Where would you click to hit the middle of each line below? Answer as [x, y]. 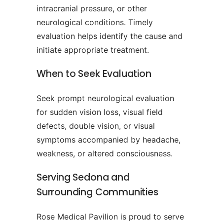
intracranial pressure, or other [92, 9]
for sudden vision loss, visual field [100, 112]
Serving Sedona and [83, 178]
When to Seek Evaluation [94, 74]
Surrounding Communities [97, 192]
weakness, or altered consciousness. [105, 154]
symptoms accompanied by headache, [109, 140]
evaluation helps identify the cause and [110, 36]
